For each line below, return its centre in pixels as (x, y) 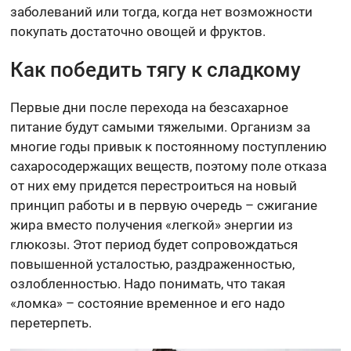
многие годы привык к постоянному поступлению (169, 147)
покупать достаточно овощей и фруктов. (138, 32)
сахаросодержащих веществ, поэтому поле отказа (169, 166)
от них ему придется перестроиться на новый (154, 186)
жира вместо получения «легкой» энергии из (152, 225)
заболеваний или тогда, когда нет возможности (162, 12)
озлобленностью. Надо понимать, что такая (148, 284)
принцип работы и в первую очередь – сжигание (164, 206)
